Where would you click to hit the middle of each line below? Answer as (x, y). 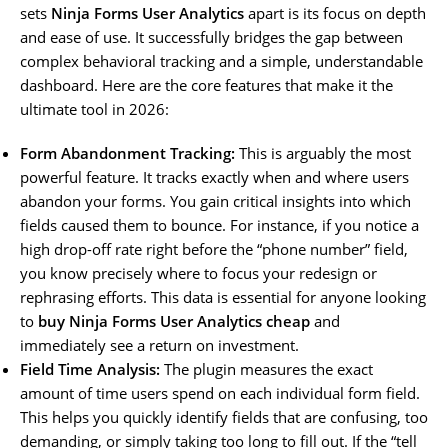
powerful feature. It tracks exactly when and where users (214, 176)
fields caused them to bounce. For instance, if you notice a (219, 224)
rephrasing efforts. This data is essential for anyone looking (223, 296)
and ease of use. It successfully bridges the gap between (211, 36)
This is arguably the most (323, 152)
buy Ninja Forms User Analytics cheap (174, 320)
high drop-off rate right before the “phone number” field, (214, 248)
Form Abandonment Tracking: (127, 152)
